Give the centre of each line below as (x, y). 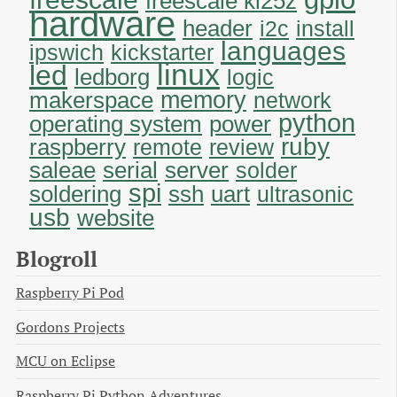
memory (203, 100)
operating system (116, 125)
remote (167, 148)
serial (130, 171)
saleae (62, 171)
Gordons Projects (70, 327)
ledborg (112, 78)
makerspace (91, 101)
